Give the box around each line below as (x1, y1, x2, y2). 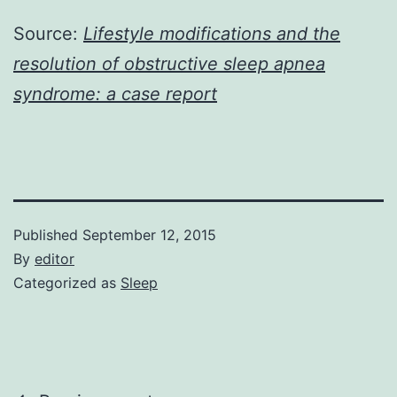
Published (13, 225, 82, 244)
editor (35, 249, 74, 268)
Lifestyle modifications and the (83, 22, 340, 44)
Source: (13, 22, 83, 44)
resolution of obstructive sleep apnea (13, 52, 325, 74)
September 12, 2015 (82, 225, 216, 244)
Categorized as (13, 273, 121, 292)
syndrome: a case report (13, 82, 217, 105)
